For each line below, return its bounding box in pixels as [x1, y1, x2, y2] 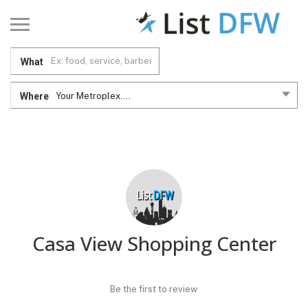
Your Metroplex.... [56, 90, 131, 101]
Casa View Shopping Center [32, 230, 276, 256]
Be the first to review [110, 283, 197, 294]
